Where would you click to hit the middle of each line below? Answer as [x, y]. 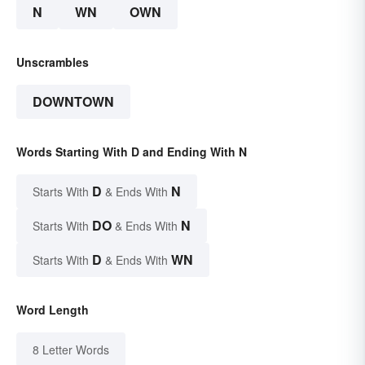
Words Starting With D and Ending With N [132, 151]
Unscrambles [53, 62]
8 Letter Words [71, 349]
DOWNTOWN [73, 101]
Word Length [53, 309]
